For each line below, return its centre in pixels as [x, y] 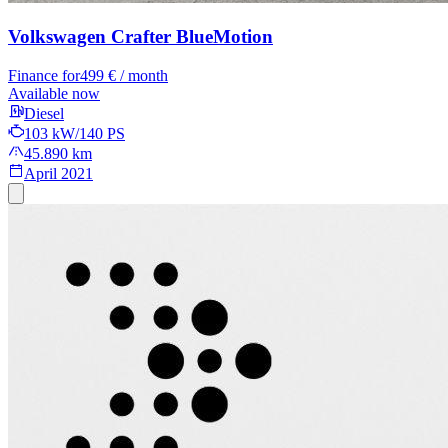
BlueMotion [222, 36]
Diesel [44, 113]
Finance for [44, 75]
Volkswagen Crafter [89, 36]
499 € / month [124, 75]
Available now [54, 93]
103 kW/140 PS [74, 133]
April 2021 [58, 173]
